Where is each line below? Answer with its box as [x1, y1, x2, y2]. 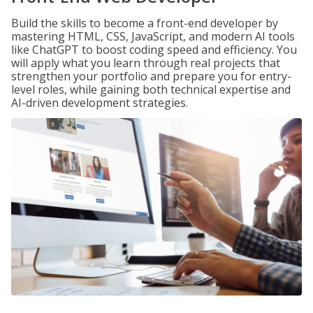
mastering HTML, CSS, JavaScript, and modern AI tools [11, 29, 295, 44]
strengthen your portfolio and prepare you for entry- [11, 68, 291, 84]
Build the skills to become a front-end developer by [11, 15, 278, 31]
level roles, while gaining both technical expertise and [11, 82, 291, 97]
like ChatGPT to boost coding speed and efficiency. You [11, 42, 297, 57]
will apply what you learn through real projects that [11, 55, 280, 71]
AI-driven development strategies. [11, 95, 188, 110]
